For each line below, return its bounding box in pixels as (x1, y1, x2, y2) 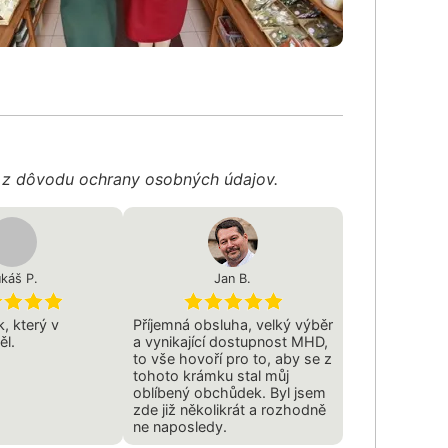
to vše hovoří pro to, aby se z (132, 349, 332, 367)
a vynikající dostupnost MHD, (132, 332, 328, 350)
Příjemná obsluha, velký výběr (132, 315, 333, 333)
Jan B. (214, 270, 252, 286)
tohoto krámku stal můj (132, 366, 289, 384)
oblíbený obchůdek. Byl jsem (132, 383, 326, 401)
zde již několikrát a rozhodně (132, 400, 326, 418)
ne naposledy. (132, 417, 227, 435)
